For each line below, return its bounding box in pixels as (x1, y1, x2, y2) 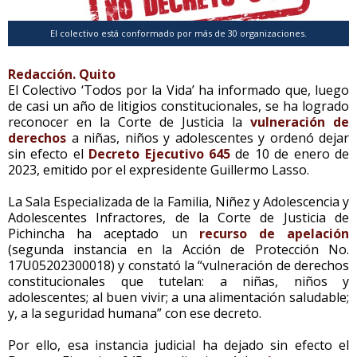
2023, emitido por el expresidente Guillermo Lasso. (8, 160, 309, 178)
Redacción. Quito (8, 65, 116, 83)
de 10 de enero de (230, 144, 350, 163)
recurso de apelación (198, 224, 350, 242)
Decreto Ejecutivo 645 (88, 144, 231, 163)
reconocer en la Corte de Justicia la (8, 112, 250, 131)
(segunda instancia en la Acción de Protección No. (8, 240, 349, 258)
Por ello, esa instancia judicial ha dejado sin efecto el (8, 335, 349, 354)
